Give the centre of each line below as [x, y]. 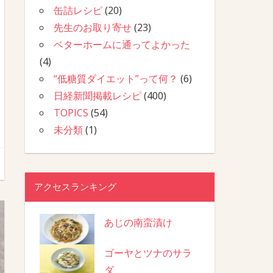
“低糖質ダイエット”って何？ [115, 78]
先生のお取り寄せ [92, 27]
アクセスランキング [75, 186]
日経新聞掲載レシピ [97, 95]
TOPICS [71, 112]
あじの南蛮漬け [138, 223]
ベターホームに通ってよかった [122, 44]
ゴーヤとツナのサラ [148, 253]
